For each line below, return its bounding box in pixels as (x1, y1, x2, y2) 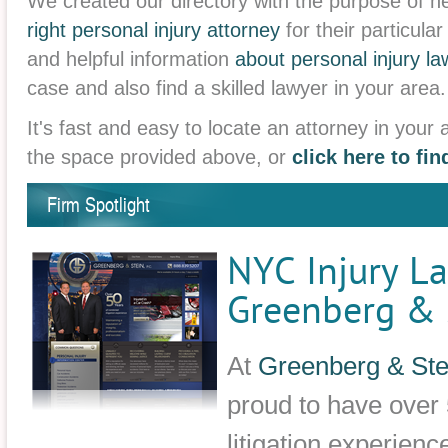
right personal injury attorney (27, 19, 280, 41)
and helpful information (27, 48, 235, 70)
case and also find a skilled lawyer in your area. (27, 77, 446, 99)
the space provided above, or (27, 146, 292, 168)
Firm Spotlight (47, 190, 150, 218)
